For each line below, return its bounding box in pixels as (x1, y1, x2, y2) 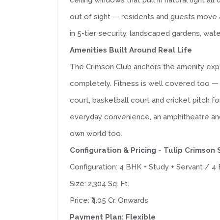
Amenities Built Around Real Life (70, 46, 192, 55)
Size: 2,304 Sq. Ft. (70, 179, 129, 188)
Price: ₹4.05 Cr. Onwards (70, 196, 148, 205)
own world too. (70, 129, 122, 138)
